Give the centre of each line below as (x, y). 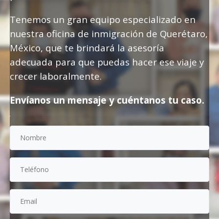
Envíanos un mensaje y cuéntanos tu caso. (107, 100)
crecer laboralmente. (56, 76)
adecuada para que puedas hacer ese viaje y (107, 62)
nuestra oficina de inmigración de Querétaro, (109, 33)
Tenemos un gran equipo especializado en (103, 19)
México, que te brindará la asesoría (87, 48)
